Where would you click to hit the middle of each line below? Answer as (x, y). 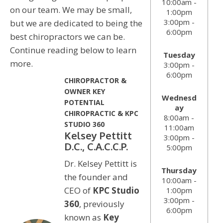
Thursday (179, 170)
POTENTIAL (84, 102)
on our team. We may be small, (71, 9)
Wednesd (179, 97)
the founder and (96, 177)
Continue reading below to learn (73, 50)
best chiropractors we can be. (67, 36)
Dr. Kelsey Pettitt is (100, 163)
